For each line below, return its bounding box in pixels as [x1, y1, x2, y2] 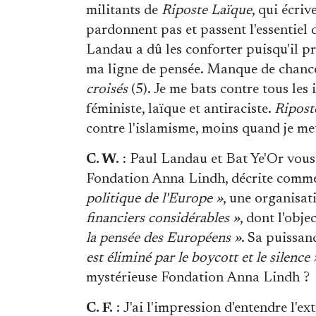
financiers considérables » [86, 211, 240, 226]
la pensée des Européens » [86, 231, 241, 245]
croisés [86, 82, 128, 97]
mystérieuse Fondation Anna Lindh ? [86, 270, 310, 285]
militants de [86, 3, 162, 18]
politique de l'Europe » [86, 191, 223, 206]
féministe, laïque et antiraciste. [86, 102, 274, 116]
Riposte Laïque [162, 3, 252, 18]
